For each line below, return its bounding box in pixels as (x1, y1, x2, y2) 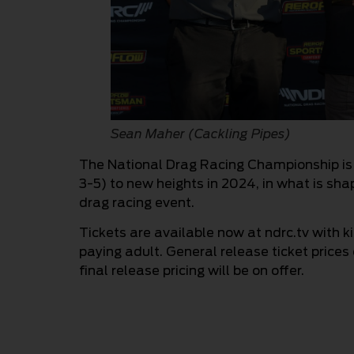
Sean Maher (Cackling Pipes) (111, 126, 291, 141)
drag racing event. (79, 194, 194, 210)
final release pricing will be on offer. (79, 263, 304, 279)
